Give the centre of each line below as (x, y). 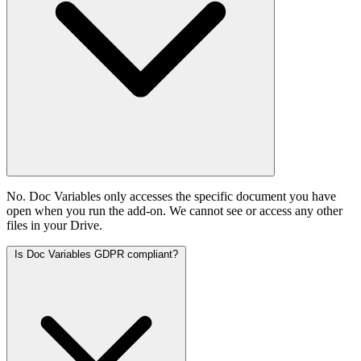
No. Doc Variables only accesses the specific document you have (171, 196)
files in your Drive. (54, 225)
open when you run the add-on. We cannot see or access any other (174, 210)
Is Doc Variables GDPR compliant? (96, 254)
